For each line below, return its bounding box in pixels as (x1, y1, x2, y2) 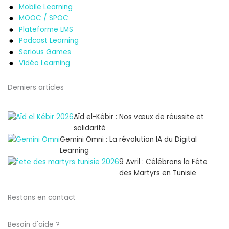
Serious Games (19, 47, 72, 57)
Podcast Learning (19, 36, 79, 46)
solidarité (74, 123, 106, 133)
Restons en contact (8, 193, 76, 203)
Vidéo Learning (19, 58, 71, 68)
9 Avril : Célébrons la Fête (119, 157, 208, 167)
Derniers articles (8, 83, 64, 93)
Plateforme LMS (19, 25, 74, 35)
